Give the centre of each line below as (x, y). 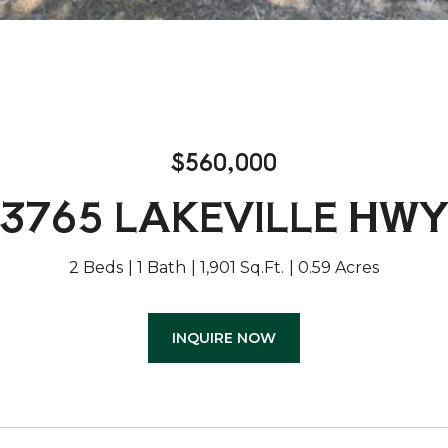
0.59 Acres (338, 267)
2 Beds (96, 267)
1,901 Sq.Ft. (242, 267)
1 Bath (161, 267)
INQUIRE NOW (224, 338)
